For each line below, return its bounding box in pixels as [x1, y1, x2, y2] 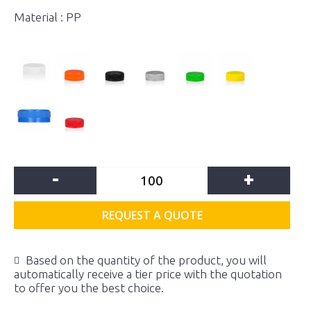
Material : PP [14, 10, 81, 24]
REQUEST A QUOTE [101, 208, 203, 223]
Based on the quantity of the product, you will [26, 253, 267, 267]
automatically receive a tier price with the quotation [14, 267, 282, 280]
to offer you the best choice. [14, 281, 164, 294]
